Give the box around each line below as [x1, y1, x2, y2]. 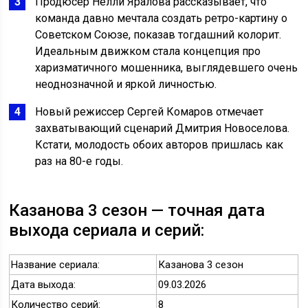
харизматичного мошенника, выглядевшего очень [35, 61, 298, 75]
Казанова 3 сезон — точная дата [9, 201, 265, 221]
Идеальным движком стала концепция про [35, 45, 261, 58]
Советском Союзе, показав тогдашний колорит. [35, 28, 282, 42]
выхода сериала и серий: [9, 221, 205, 241]
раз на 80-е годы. [35, 155, 124, 168]
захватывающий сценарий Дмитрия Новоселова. [35, 122, 290, 135]
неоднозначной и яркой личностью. [35, 78, 217, 91]
